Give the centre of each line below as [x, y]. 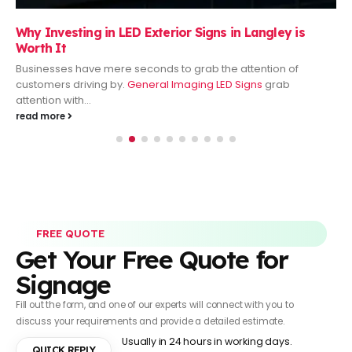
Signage [63, 284]
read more [42, 117]
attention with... [53, 101]
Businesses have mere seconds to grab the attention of [157, 69]
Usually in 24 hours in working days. [207, 341]
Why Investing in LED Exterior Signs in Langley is [160, 33]
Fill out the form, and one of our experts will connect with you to [155, 304]
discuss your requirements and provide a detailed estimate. [150, 321]
